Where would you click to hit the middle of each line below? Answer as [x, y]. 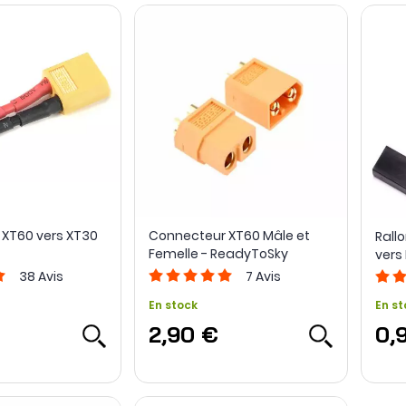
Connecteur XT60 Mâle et [229, 236]
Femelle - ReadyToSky [218, 254]
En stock [173, 305]
